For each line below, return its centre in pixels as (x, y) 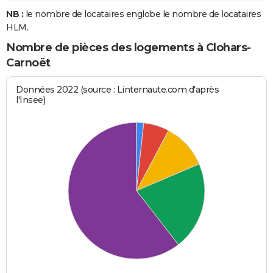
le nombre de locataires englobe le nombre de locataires (142, 14)
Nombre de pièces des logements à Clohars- (129, 48)
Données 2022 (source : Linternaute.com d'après (118, 89)
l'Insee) (31, 100)
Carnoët (28, 63)
